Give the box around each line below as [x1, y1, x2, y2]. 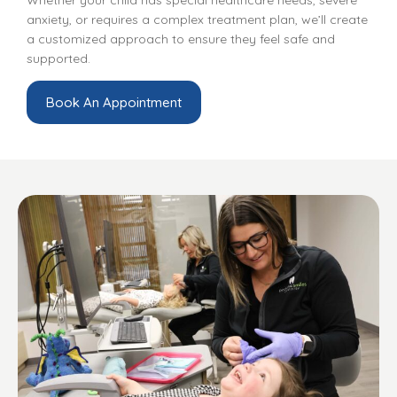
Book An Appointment [46, 93, 182, 111]
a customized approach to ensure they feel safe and [27, 30, 335, 47]
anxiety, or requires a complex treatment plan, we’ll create [27, 11, 368, 27]
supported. [27, 50, 90, 66]
